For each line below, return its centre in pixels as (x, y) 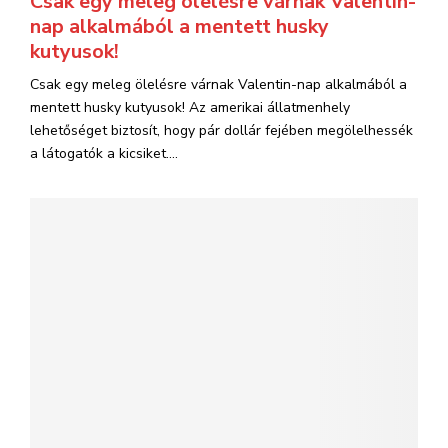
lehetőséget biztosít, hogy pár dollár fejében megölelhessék (221, 130)
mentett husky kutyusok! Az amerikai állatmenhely (190, 107)
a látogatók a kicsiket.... (104, 153)
